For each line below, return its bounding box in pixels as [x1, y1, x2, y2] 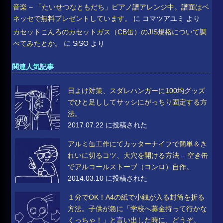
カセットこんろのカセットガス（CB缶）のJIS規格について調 [13, 27, 207, 36]
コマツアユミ [142, 14, 185, 22]
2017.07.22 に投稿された [68, 120, 148, 129]
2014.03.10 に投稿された [68, 174, 148, 182]
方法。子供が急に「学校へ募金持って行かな [68, 204, 208, 213]
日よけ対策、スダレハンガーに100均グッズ [68, 86, 206, 95]
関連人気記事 [12, 62, 54, 71]
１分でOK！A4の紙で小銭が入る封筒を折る [68, 193, 205, 201]
